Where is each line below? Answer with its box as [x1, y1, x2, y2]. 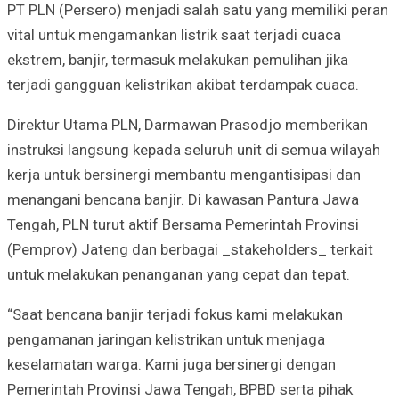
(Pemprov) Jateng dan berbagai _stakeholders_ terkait [7, 240, 373, 258]
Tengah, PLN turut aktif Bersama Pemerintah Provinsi [7, 215, 359, 233]
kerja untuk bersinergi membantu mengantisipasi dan [7, 165, 361, 183]
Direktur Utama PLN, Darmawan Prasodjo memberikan [7, 115, 368, 134]
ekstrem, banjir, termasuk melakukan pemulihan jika [7, 50, 348, 69]
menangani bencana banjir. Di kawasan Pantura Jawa [7, 190, 359, 208]
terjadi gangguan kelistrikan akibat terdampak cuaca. [7, 75, 359, 94]
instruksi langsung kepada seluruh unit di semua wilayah [7, 140, 380, 159]
